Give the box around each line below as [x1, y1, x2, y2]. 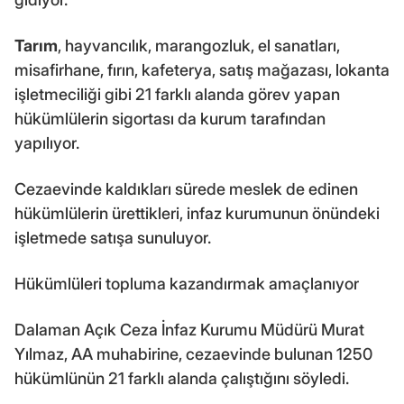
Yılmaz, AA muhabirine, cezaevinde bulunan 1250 [14, 344, 372, 364]
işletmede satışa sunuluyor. [14, 228, 211, 248]
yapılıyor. [14, 133, 79, 153]
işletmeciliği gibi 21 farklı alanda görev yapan [14, 85, 340, 105]
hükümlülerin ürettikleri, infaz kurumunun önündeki [14, 204, 380, 224]
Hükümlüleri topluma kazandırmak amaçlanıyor [14, 274, 359, 294]
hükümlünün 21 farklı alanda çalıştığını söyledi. [14, 369, 349, 389]
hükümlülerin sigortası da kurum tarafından [14, 109, 326, 129]
